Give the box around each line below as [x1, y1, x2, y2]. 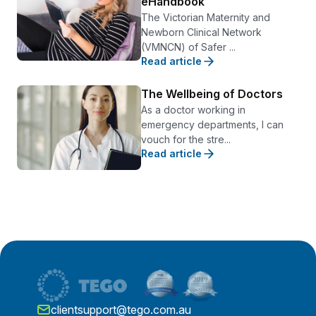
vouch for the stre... [141, 133, 231, 145]
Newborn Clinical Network [141, 25, 262, 38]
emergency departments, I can [141, 118, 284, 130]
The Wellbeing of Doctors [141, 86, 283, 101]
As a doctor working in [141, 103, 245, 116]
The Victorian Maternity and [141, 11, 270, 23]
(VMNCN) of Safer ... [141, 40, 236, 53]
